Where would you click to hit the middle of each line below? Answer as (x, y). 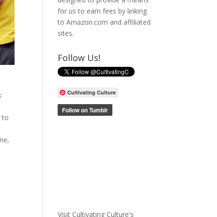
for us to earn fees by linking (102, 11)
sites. (66, 33)
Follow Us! (79, 58)
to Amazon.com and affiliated (104, 22)
